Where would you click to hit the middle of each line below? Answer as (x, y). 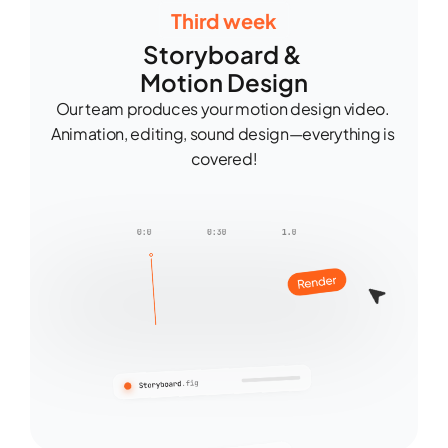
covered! (224, 158)
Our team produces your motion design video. (222, 108)
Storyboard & (222, 54)
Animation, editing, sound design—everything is (223, 133)
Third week (224, 20)
